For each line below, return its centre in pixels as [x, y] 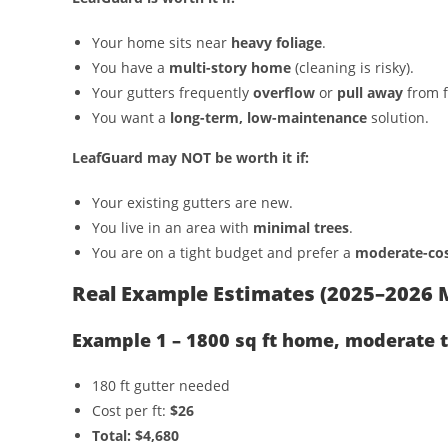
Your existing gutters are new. [192, 202]
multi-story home [230, 67]
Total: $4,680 [135, 435]
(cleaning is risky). [352, 67]
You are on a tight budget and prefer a [223, 252]
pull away [370, 92]
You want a [131, 117]
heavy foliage [276, 42]
